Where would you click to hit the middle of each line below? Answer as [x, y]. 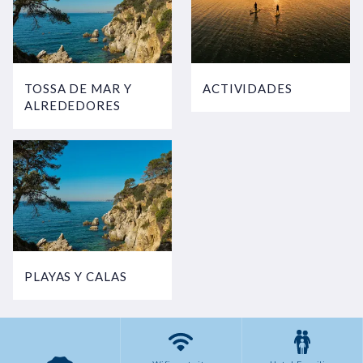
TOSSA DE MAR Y [78, 89]
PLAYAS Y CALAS [76, 277]
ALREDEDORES [73, 106]
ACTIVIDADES [248, 89]
